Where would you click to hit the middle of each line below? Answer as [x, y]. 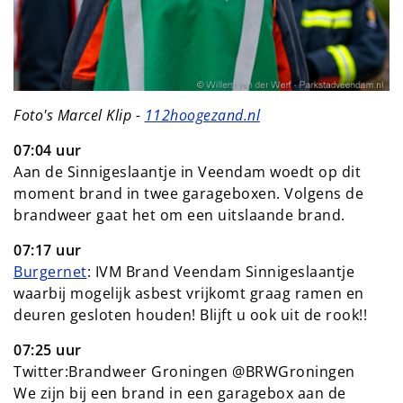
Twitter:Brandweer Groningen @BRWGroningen [184, 371]
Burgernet [50, 271]
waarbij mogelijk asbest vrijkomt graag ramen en [189, 293]
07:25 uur [48, 349]
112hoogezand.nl [202, 115]
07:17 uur [48, 250]
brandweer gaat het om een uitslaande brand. [179, 215]
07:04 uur [48, 150]
